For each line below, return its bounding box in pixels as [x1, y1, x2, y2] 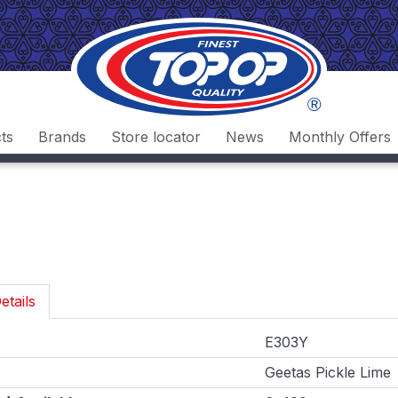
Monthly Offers [288, 128, 391, 147]
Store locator [110, 128, 201, 147]
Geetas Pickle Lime [265, 363, 391, 382]
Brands [37, 128, 86, 147]
